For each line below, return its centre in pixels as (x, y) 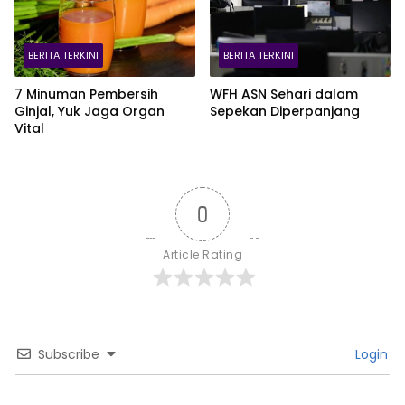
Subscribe (69, 355)
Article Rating (202, 255)
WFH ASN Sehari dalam (284, 94)
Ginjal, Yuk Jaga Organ (89, 112)
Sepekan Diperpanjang (285, 112)
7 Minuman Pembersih (86, 94)
